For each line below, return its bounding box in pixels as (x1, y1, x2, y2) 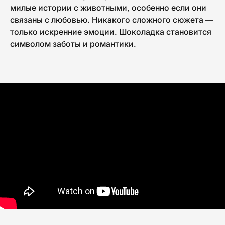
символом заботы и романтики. (10, 38, 136, 49)
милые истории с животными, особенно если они (10, 2, 206, 13)
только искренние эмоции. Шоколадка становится (10, 26, 211, 37)
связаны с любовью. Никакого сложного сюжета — (10, 14, 213, 25)
